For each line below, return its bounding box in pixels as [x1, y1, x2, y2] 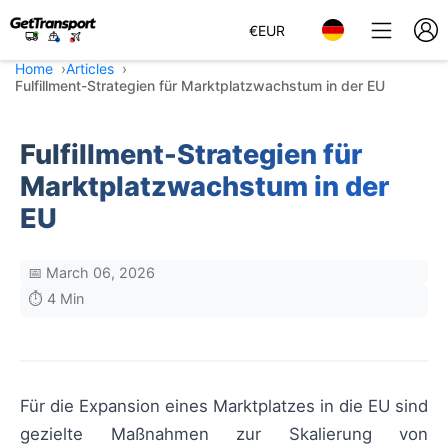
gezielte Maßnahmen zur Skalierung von [20, 424, 428, 444]
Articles [66, 60, 114, 77]
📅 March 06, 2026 [28, 264, 155, 281]
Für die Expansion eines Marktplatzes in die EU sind [20, 396, 428, 416]
